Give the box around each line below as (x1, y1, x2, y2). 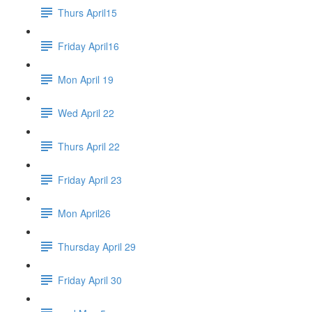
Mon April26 (58, 205, 111, 220)
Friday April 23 (58, 172, 122, 187)
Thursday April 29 (58, 239, 136, 253)
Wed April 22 (58, 105, 114, 120)
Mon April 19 (58, 72, 114, 86)
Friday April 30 (58, 272, 122, 287)
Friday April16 (58, 38, 119, 53)
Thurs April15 (58, 5, 117, 19)
